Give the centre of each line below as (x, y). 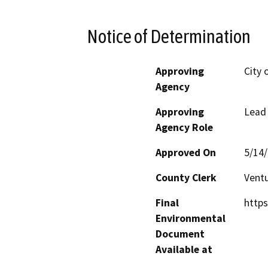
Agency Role (184, 127)
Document (180, 234)
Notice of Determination (169, 36)
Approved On (186, 152)
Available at (184, 249)
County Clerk (186, 177)
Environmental (191, 218)
